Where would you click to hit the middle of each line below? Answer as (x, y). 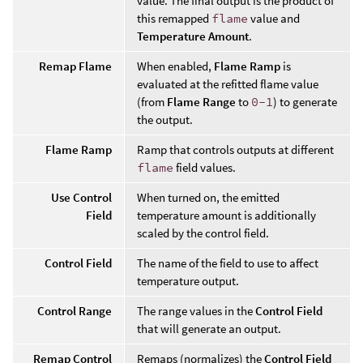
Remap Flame (75, 66)
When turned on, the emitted (208, 197)
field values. (205, 167)
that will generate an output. (209, 328)
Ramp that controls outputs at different (235, 149)
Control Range (75, 310)
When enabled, (175, 66)
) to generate (305, 101)
